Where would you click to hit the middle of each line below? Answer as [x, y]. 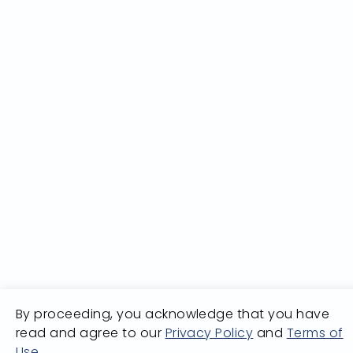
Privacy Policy [209, 333]
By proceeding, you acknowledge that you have [173, 314]
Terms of [315, 333]
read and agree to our [91, 333]
